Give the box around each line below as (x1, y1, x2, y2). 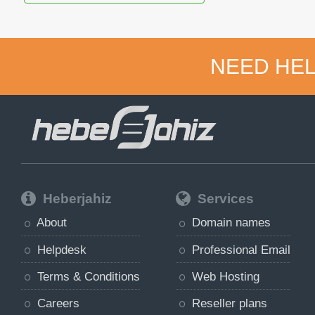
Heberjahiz (39, 191, 112, 206)
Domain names (188, 216, 271, 229)
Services (194, 191, 255, 206)
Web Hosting (188, 269, 260, 283)
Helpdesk (33, 243, 86, 256)
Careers (33, 297, 79, 310)
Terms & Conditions (33, 269, 140, 283)
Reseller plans (188, 297, 268, 310)
